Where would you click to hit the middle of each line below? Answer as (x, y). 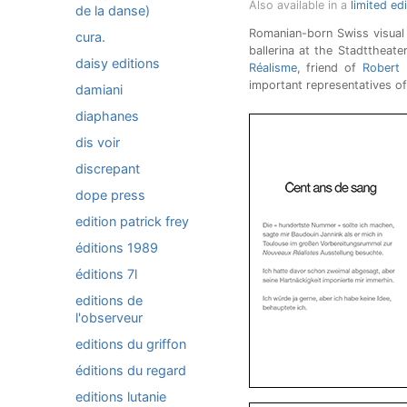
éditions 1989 (117, 248)
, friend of (330, 68)
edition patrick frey (132, 221)
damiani (99, 89)
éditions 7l (106, 274)
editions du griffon (131, 344)
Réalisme (273, 68)
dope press (110, 195)
